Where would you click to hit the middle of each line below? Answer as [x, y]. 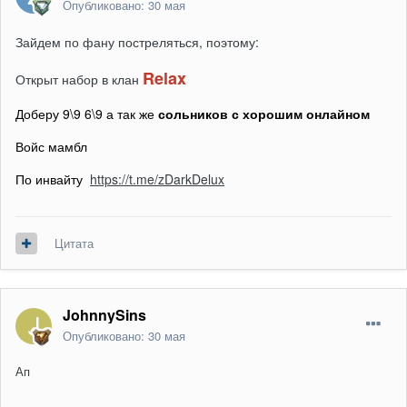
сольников [193, 114]
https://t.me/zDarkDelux [157, 179]
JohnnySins [104, 315]
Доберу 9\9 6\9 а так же [87, 114]
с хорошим [267, 114]
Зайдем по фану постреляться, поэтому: [137, 42]
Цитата [74, 243]
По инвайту [53, 179]
